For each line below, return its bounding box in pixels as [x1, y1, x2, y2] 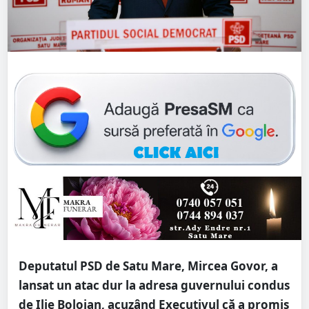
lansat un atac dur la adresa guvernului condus [19, 277, 290, 294]
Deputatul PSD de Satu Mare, [19, 258, 188, 275]
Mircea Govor [188, 258, 265, 275]
